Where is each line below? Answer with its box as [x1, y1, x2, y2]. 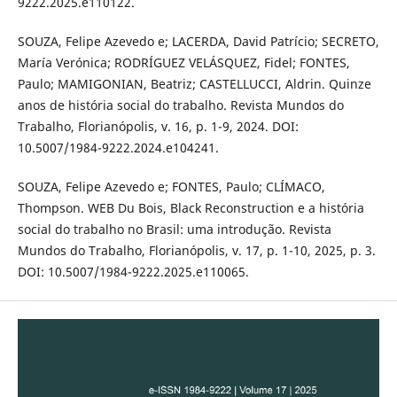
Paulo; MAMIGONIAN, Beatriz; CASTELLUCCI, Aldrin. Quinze [17, 74, 371, 92]
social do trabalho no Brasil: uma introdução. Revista [17, 220, 331, 237]
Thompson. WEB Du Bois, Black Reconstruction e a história [17, 198, 364, 216]
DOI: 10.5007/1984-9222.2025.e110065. [17, 262, 249, 280]
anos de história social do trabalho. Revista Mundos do [17, 96, 344, 113]
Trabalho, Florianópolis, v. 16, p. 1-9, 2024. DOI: [17, 117, 299, 135]
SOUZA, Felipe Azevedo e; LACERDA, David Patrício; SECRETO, [17, 32, 379, 50]
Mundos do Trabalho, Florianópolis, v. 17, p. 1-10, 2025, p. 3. [17, 241, 376, 259]
